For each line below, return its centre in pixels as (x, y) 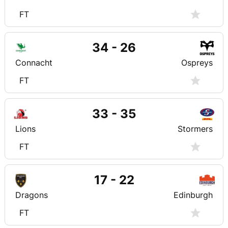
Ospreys (197, 62)
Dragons (32, 195)
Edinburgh (193, 195)
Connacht (34, 62)
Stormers (195, 129)
